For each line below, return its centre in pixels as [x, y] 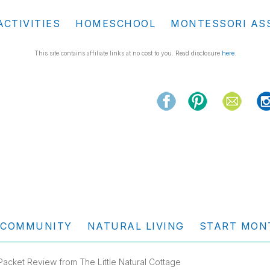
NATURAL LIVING [136, 226]
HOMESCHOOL [115, 24]
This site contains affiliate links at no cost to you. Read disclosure [128, 53]
